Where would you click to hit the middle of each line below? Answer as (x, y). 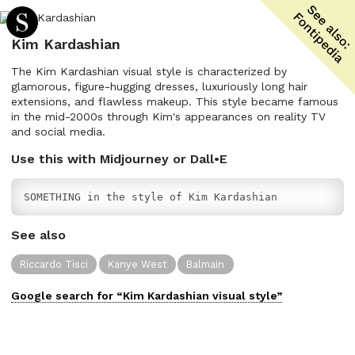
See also (38, 235)
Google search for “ (67, 295)
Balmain (206, 264)
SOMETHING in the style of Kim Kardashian (151, 197)
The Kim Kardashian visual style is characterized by (149, 71)
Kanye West (137, 264)
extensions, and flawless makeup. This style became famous (175, 101)
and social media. (58, 132)
